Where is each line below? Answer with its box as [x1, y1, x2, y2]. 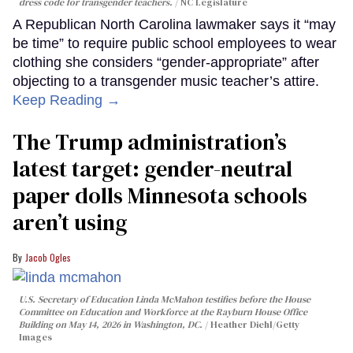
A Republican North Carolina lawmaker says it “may [13, 16, 336, 32]
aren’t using [13, 206, 127, 237]
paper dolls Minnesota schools [13, 180, 307, 210]
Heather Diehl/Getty [210, 318, 299, 332]
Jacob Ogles [25, 250, 71, 264]
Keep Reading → [13, 91, 121, 108]
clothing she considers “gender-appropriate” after [13, 54, 319, 70]
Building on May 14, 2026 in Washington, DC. [19, 318, 205, 332]
